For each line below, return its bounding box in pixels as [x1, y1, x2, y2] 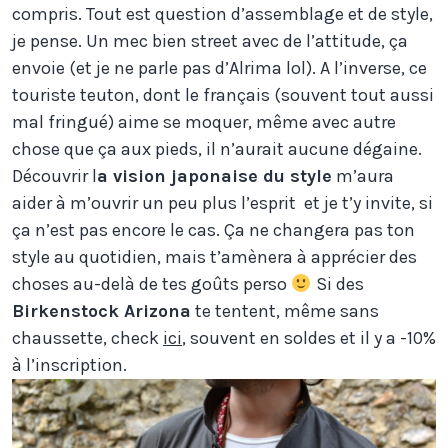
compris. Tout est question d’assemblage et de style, [12, 3, 433, 26]
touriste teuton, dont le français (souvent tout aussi [12, 84, 434, 107]
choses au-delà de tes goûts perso [12, 273, 291, 296]
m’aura [332, 165, 394, 188]
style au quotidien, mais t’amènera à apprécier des [12, 246, 417, 269]
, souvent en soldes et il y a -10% [182, 327, 436, 350]
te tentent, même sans [191, 300, 379, 323]
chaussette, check [12, 327, 163, 350]
